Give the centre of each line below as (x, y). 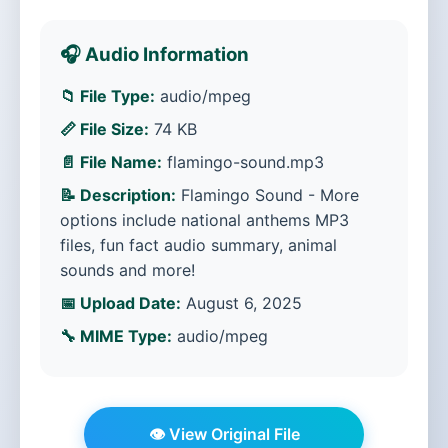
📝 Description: (118, 195)
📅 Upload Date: (120, 303)
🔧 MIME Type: (116, 336)
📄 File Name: (111, 162)
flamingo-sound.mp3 (243, 162)
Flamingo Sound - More (267, 195)
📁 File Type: (107, 96)
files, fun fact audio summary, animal (198, 245)
